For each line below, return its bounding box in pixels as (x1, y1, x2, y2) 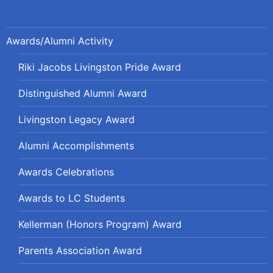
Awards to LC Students (18, 191, 125, 204)
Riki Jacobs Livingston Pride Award (18, 60, 181, 73)
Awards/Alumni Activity (6, 34, 113, 47)
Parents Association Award (18, 244, 142, 257)
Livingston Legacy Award (18, 113, 135, 126)
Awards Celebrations (18, 165, 114, 178)
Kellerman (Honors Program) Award (18, 218, 182, 230)
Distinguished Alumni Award (18, 87, 147, 99)
